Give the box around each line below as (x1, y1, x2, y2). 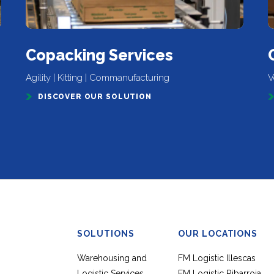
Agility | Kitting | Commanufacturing (26, 72, 170, 83)
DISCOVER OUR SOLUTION (38, 92, 152, 101)
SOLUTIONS (76, 229, 135, 239)
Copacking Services (26, 46, 174, 64)
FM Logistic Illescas (177, 253, 256, 263)
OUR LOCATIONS (177, 229, 258, 239)
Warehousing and (76, 253, 147, 263)
